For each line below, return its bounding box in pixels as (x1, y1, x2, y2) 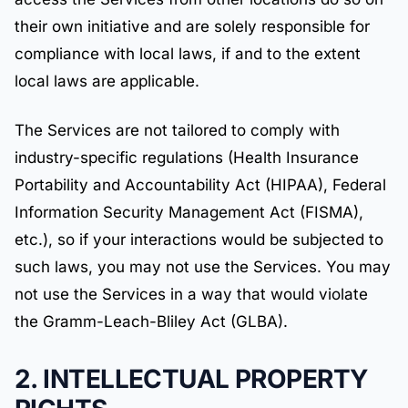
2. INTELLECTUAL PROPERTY (15, 363, 368, 394)
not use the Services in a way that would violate (15, 285, 368, 303)
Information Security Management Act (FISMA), (15, 203, 363, 221)
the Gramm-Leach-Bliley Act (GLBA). (15, 312, 288, 331)
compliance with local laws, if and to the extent (15, 45, 361, 63)
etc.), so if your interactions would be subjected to (15, 230, 383, 249)
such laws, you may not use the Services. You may (15, 258, 391, 276)
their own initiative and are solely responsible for (15, 17, 370, 36)
